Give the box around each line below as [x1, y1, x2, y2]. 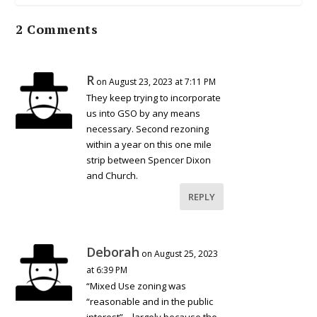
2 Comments [16, 20, 98, 38]
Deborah [86, 243, 140, 260]
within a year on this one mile [86, 137, 212, 151]
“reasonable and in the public [86, 294, 214, 308]
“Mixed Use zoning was [86, 279, 187, 292]
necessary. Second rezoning [86, 122, 209, 135]
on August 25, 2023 [142, 247, 219, 260]
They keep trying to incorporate [86, 91, 221, 104]
